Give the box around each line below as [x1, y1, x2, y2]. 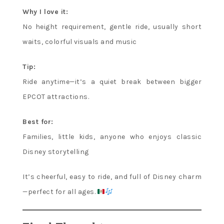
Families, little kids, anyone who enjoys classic [22, 132, 201, 141]
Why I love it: [22, 7, 68, 16]
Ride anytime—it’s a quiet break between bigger [22, 77, 201, 86]
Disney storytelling [22, 147, 89, 156]
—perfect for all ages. [22, 187, 97, 196]
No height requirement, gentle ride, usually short [22, 22, 201, 31]
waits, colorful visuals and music [22, 37, 137, 46]
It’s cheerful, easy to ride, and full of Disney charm [22, 172, 201, 181]
